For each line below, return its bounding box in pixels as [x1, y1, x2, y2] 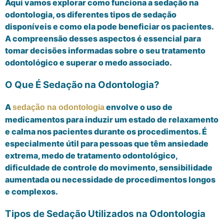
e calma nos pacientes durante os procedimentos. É [5, 126, 207, 137]
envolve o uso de [104, 102, 172, 112]
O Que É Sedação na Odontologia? [5, 78, 159, 90]
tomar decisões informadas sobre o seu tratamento [5, 45, 205, 55]
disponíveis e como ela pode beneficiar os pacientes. [5, 21, 213, 31]
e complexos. [5, 186, 59, 197]
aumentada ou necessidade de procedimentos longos [5, 174, 215, 185]
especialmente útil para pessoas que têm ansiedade [5, 138, 208, 149]
